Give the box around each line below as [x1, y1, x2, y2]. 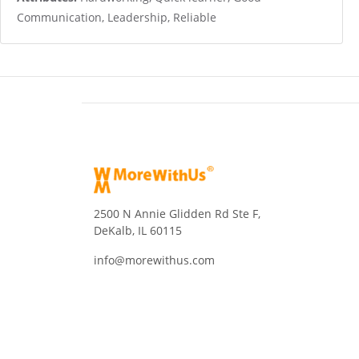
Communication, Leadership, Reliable [17, 10, 216, 25]
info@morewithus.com [94, 252, 215, 268]
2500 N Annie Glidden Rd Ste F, [94, 206, 260, 221]
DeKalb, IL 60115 [94, 223, 182, 238]
